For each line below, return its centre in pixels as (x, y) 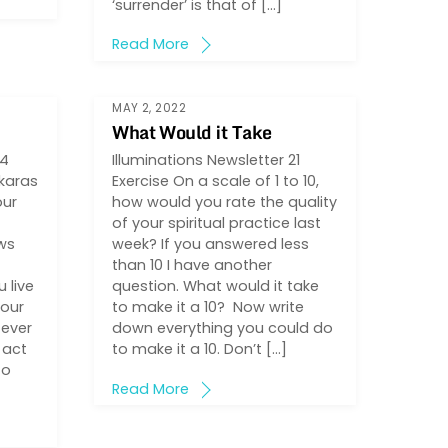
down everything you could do (223, 327)
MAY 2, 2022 (149, 108)
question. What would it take (216, 285)
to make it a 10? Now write (208, 306)
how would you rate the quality (225, 201)
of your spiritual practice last (217, 222)
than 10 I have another (192, 264)
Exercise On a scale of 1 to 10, (216, 180)
